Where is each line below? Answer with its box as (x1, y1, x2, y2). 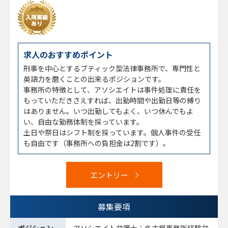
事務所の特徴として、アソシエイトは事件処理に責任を (23, 84, 201, 95)
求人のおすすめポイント (23, 48, 113, 61)
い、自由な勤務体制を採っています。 (23, 117, 144, 127)
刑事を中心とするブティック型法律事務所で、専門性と (23, 63, 201, 74)
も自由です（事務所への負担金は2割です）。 (23, 138, 170, 149)
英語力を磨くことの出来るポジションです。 (23, 74, 165, 84)
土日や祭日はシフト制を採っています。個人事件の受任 (23, 127, 201, 138)
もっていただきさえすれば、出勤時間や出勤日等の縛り (23, 95, 201, 106)
